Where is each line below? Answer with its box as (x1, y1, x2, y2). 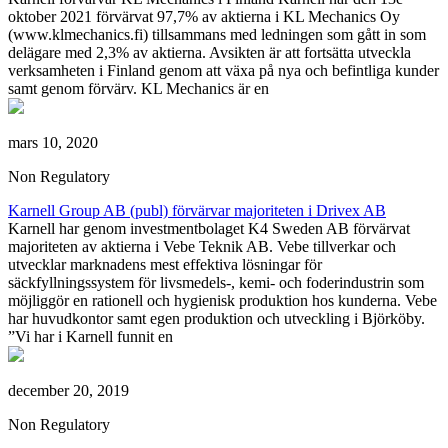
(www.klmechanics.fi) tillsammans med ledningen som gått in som (8, 25, 426, 43)
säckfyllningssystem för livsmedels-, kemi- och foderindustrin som (8, 273, 424, 291)
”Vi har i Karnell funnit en (8, 327, 173, 345)
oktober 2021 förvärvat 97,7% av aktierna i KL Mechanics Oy (8, 7, 400, 25)
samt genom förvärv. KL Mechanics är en (8, 79, 269, 97)
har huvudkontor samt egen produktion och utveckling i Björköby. (8, 309, 425, 327)
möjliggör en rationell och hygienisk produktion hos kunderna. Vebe (8, 291, 437, 309)
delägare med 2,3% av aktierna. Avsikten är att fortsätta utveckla (8, 43, 411, 61)
